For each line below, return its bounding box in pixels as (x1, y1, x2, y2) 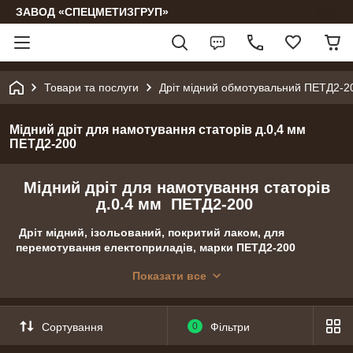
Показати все (132, 269, 206, 282)
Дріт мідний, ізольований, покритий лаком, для (16, 225, 284, 239)
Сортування (42, 320, 103, 333)
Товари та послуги (44, 81, 139, 94)
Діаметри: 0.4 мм (16, 262, 109, 275)
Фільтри (210, 320, 250, 333)
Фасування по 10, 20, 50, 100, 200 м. (16, 277, 211, 290)
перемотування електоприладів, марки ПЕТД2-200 (16, 240, 295, 254)
